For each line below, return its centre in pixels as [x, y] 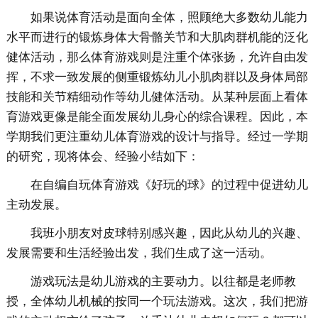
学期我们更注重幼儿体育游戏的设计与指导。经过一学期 [157, 137]
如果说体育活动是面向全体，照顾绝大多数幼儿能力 [169, 18]
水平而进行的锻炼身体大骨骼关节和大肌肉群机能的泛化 [157, 38]
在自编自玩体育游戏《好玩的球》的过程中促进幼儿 [169, 185]
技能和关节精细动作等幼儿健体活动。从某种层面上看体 [157, 97]
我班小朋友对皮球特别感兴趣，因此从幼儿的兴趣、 [169, 234]
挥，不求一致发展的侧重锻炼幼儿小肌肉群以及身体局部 [157, 77]
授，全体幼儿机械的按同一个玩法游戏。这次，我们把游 [157, 302]
